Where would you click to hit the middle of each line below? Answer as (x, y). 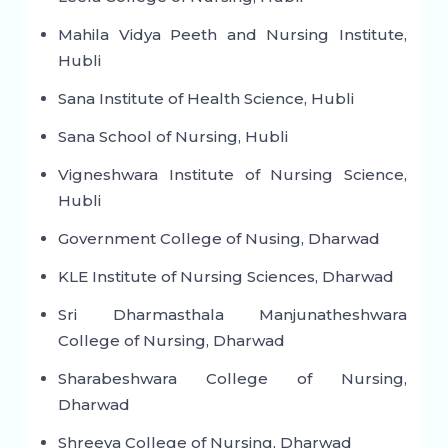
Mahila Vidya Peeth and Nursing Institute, (232, 35)
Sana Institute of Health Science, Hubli (205, 99)
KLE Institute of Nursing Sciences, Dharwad (225, 277)
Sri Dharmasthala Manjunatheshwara (232, 315)
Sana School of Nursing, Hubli (172, 137)
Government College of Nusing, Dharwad (218, 239)
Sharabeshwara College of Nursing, (232, 379)
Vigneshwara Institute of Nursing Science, (232, 175)
